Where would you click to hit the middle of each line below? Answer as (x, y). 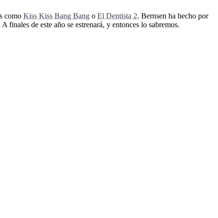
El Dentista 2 (117, 16)
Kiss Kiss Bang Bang (56, 16)
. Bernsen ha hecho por (173, 16)
